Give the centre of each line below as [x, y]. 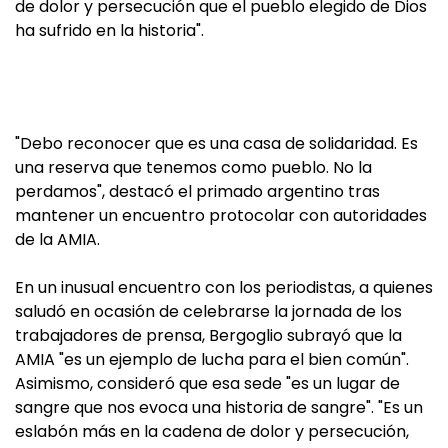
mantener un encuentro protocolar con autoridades [221, 215]
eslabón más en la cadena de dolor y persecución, [212, 431]
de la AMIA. [57, 239]
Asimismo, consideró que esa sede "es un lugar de [207, 383]
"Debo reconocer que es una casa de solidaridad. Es [216, 143]
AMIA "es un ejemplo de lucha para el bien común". [212, 359]
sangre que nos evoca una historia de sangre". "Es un [219, 407]
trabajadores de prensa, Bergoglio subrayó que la [208, 335]
